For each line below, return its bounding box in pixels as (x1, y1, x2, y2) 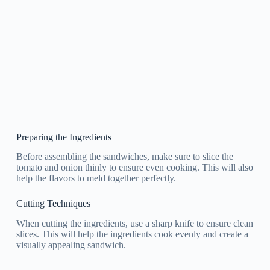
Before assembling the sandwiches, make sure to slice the (16, 151, 233, 162)
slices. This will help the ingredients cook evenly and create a (16, 229, 248, 240)
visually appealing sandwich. (16, 240, 126, 251)
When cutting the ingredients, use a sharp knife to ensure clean (16, 218, 253, 229)
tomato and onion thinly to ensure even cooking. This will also (16, 162, 253, 173)
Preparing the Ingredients (16, 131, 111, 142)
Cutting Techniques (16, 198, 90, 209)
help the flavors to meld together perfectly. (16, 173, 176, 184)
